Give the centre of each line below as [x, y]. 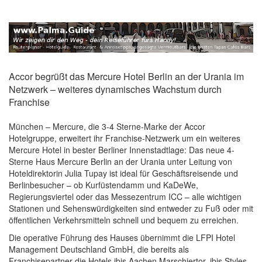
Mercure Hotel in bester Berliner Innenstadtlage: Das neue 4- [122, 149]
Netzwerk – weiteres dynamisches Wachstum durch [115, 89]
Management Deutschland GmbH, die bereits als [99, 249]
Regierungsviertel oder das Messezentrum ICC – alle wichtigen [125, 196]
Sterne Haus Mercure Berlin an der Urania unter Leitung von [120, 161]
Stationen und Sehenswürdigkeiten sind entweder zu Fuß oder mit [131, 208]
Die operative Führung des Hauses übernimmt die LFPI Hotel [122, 237]
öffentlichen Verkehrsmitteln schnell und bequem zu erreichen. [124, 220]
